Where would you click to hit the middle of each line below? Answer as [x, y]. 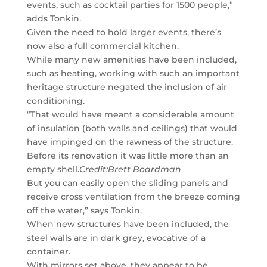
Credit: [93, 169]
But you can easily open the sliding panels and [127, 183]
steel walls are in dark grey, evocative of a [116, 238]
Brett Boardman [144, 169]
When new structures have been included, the [128, 224]
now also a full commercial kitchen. [103, 46]
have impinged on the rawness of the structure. [130, 142]
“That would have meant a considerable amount [130, 114]
